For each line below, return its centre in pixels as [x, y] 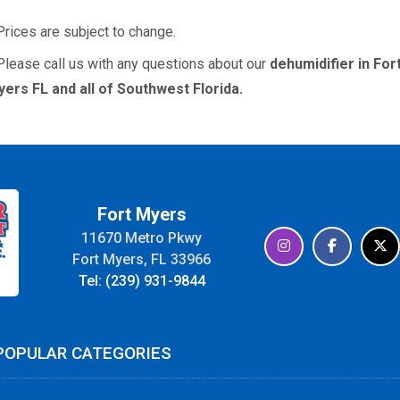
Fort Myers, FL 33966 [142, 259]
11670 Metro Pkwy [142, 237]
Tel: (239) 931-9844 [142, 280]
